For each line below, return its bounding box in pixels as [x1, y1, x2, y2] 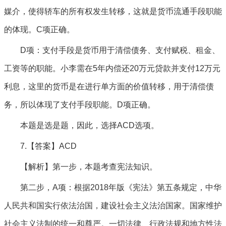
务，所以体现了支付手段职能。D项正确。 [4, 100, 155, 109]
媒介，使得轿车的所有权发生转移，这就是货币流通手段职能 [4, 7, 222, 16]
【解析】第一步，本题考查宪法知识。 [20, 162, 157, 171]
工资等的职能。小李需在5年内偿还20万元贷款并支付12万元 [4, 64, 220, 73]
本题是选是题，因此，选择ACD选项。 [20, 121, 159, 130]
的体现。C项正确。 [4, 25, 75, 34]
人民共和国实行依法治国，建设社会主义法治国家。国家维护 [4, 201, 222, 210]
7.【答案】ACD [20, 142, 77, 150]
